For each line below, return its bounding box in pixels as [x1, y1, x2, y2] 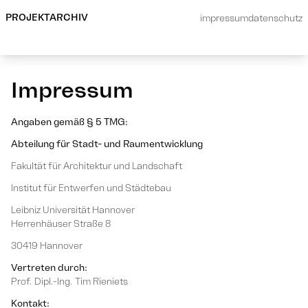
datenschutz [248, 12, 302, 24]
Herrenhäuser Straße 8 [11, 218, 111, 230]
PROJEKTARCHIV [5, 12, 88, 23]
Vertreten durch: [11, 262, 87, 274]
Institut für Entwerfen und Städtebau [11, 182, 171, 194]
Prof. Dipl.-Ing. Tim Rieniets [11, 276, 128, 287]
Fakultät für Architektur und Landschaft [11, 160, 182, 172]
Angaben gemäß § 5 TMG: [11, 116, 128, 128]
